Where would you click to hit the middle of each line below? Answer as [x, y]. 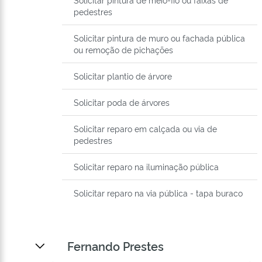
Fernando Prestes [116, 246]
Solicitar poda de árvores [122, 102]
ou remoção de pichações [123, 50]
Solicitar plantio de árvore [123, 76]
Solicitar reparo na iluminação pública [146, 167]
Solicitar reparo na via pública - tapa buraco [158, 193]
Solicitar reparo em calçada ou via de [145, 129]
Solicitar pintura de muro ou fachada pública [159, 38]
